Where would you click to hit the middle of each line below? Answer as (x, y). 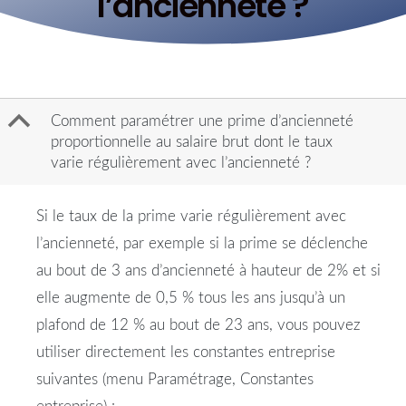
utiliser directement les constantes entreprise (186, 353)
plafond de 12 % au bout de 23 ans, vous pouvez (198, 325)
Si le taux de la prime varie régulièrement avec (191, 217)
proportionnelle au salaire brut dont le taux (192, 142)
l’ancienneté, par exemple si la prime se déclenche (202, 244)
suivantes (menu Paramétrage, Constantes (175, 380)
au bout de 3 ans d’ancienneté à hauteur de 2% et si (208, 271)
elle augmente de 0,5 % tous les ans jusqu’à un (191, 298)
